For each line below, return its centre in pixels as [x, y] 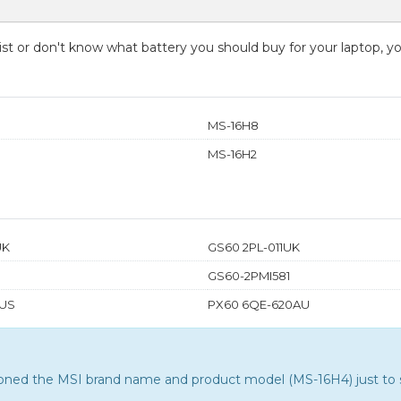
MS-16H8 [233, 125]
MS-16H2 [232, 154]
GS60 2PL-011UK [254, 247]
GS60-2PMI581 [249, 275]
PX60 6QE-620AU [259, 304]
